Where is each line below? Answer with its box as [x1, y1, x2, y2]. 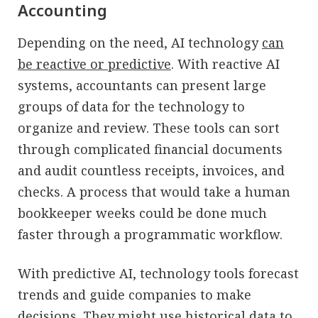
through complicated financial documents [18, 140, 283, 158]
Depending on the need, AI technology [18, 33, 262, 51]
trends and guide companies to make [18, 285, 251, 303]
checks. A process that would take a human [18, 182, 290, 200]
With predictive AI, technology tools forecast [18, 264, 299, 282]
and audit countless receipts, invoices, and [18, 161, 285, 179]
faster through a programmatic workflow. [18, 225, 283, 243]
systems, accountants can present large [18, 76, 266, 94]
